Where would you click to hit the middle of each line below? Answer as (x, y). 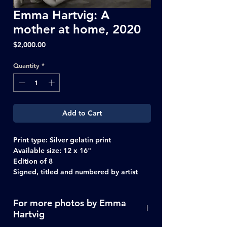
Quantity (26, 66)
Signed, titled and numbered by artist (75, 172)
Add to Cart (82, 113)
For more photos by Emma (70, 203)
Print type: (30, 140)
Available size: (38, 150)
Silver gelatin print (79, 140)
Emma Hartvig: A (61, 15)
